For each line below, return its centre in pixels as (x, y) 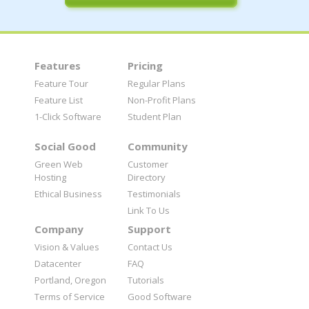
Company (59, 229)
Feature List (59, 100)
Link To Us (149, 210)
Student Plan (154, 116)
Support (149, 229)
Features (58, 65)
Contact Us (150, 247)
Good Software (160, 296)
